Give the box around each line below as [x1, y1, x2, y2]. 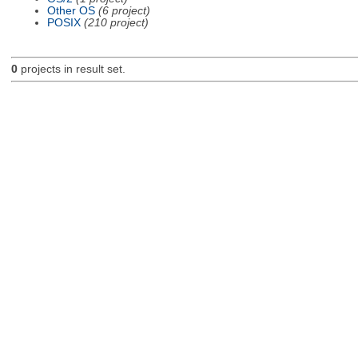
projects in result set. [17, 63, 125, 76]
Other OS [46, 4, 95, 17]
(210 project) [83, 16, 149, 29]
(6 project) [97, 4, 150, 17]
